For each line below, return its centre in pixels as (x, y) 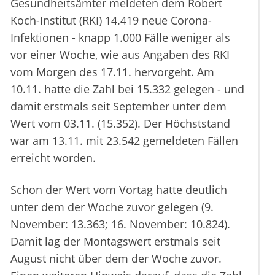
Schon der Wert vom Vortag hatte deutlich (119, 190)
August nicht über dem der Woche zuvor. (116, 259)
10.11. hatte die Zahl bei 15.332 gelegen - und (127, 89)
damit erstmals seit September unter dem (118, 107)
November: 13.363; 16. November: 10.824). (120, 224)
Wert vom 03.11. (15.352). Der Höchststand (120, 124)
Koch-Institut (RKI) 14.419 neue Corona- (111, 21)
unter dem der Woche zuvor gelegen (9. (112, 207)
